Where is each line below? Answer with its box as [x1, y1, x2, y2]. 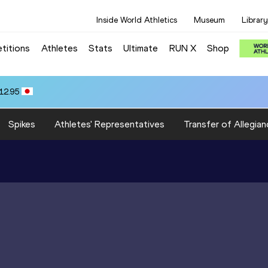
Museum [194, 15, 225, 25]
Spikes [8, 118, 35, 130]
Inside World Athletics [96, 15, 177, 25]
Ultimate [123, 42, 159, 54]
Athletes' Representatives [54, 118, 165, 130]
